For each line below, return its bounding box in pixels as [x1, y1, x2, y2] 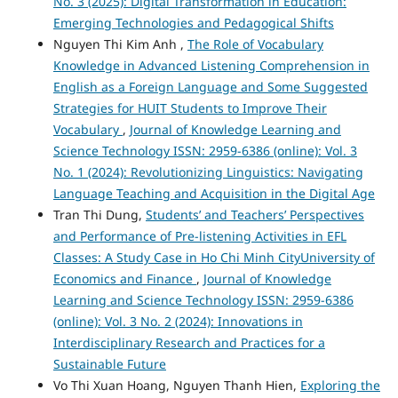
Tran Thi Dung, [52, 205, 146, 223]
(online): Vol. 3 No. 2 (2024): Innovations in [52, 312, 303, 330]
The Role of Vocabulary [187, 35, 323, 52]
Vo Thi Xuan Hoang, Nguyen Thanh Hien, [52, 376, 300, 394]
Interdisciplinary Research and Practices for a [52, 333, 325, 351]
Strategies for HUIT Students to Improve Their [52, 99, 327, 116]
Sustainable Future [52, 354, 166, 372]
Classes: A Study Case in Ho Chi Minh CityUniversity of [52, 248, 375, 266]
